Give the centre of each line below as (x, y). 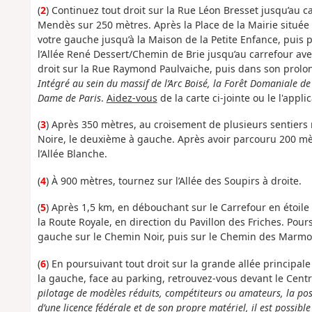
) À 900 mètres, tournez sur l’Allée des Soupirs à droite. (173, 180)
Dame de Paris (69, 97)
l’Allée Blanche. (72, 154)
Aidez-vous (132, 97)
